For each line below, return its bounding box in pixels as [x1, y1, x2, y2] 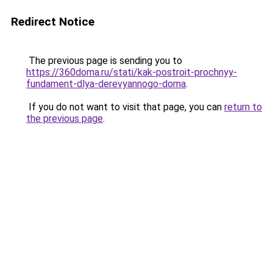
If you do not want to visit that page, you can [26, 101, 224, 113]
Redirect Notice [11, 15, 94, 29]
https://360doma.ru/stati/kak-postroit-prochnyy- [26, 66, 237, 78]
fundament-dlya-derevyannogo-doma [26, 78, 186, 90]
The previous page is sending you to [26, 55, 182, 66]
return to [224, 101, 262, 113]
